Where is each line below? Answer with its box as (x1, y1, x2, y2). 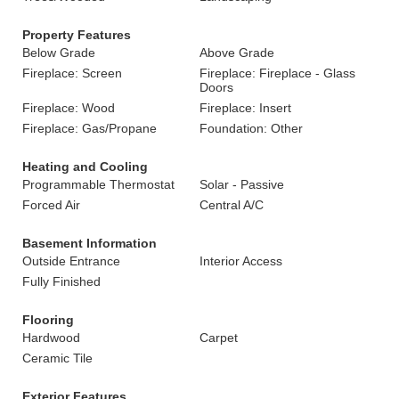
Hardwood (22, 330, 80, 345)
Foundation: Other (199, 121, 303, 135)
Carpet (199, 330, 238, 345)
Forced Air (22, 198, 80, 212)
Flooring (22, 313, 74, 327)
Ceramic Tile (22, 351, 93, 365)
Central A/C (199, 198, 264, 212)
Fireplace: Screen (22, 66, 122, 80)
